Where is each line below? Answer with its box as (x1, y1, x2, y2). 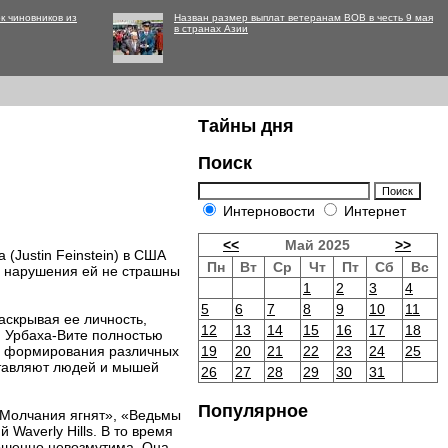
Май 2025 (284, 237, 350, 253)
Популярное (198, 401, 308, 421)
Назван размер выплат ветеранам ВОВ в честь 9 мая (174, 12, 433, 23)
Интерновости (219, 203, 319, 219)
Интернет (340, 203, 406, 219)
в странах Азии (174, 23, 248, 34)
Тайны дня (198, 116, 294, 136)
